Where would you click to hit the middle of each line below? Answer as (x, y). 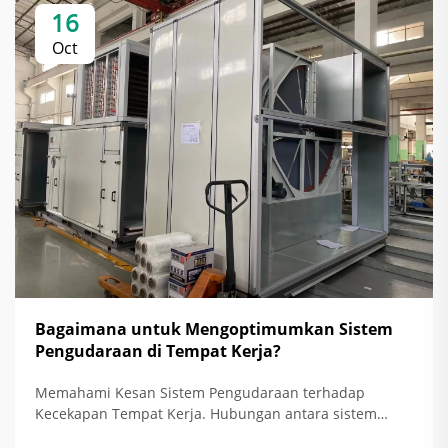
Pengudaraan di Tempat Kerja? (158, 350)
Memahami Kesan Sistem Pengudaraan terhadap (200, 392)
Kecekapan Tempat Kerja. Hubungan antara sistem (206, 413)
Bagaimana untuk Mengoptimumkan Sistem (214, 328)
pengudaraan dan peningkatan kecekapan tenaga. (204, 434)
